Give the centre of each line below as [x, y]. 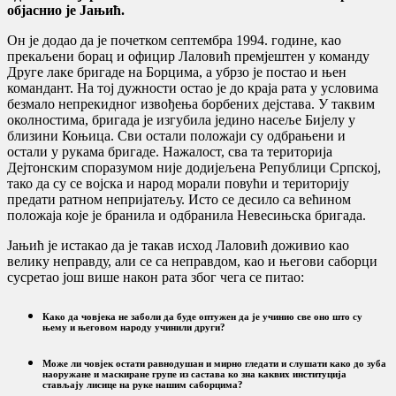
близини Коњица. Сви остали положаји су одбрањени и [176, 135]
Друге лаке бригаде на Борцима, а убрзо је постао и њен [177, 72]
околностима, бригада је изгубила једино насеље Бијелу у [181, 119]
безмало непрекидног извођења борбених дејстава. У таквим [191, 103]
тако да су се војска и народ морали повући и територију [178, 183]
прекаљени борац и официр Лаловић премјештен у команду [188, 56]
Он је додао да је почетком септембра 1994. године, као [174, 40]
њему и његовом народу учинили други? [134, 327]
